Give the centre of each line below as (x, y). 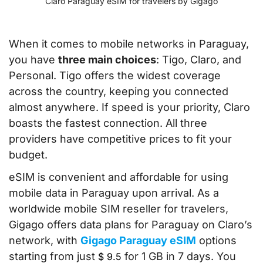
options (216, 240)
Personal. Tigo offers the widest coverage (115, 75)
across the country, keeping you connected (119, 91)
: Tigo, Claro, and (199, 59)
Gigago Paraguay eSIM (138, 240)
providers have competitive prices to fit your (120, 139)
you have (33, 59)
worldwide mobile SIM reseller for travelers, (119, 208)
